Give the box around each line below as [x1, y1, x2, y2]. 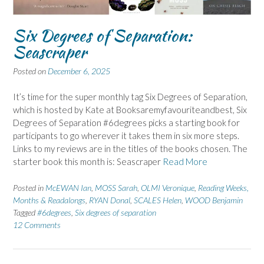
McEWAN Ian [45, 182, 91, 193]
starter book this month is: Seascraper [13, 156, 163, 167]
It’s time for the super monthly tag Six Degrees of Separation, [13, 91, 247, 103]
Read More [163, 156, 207, 167]
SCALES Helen [134, 194, 181, 205]
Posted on [13, 65, 48, 76]
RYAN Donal [89, 194, 130, 205]
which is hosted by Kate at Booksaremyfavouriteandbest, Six [13, 104, 247, 115]
